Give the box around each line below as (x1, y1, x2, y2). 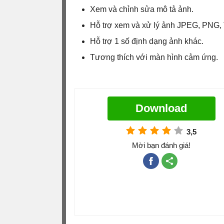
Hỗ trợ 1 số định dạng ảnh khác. (90, 36, 203, 45)
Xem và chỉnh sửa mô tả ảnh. (90, 4, 193, 13)
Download (135, 101, 187, 114)
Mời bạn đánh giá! (132, 140, 190, 149)
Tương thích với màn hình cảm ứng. (90, 52, 218, 61)
